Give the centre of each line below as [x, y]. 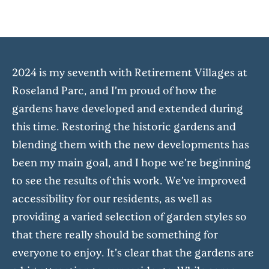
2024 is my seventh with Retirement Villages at [130, 72]
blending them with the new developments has [131, 144]
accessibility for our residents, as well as [112, 198]
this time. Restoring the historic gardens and [124, 126]
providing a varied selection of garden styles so [129, 216]
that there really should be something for [115, 234]
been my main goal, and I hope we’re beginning [131, 162]
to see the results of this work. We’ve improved [129, 180]
